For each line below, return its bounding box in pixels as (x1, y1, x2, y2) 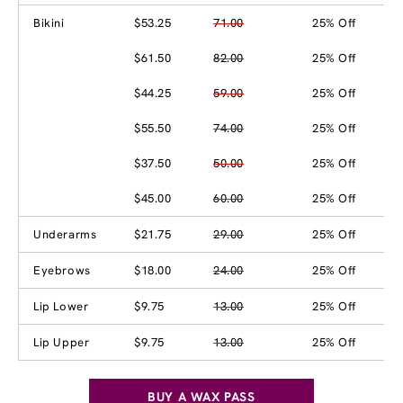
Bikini (33, 14, 65, 31)
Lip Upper (33, 334, 90, 350)
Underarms (33, 226, 97, 242)
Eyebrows (33, 262, 91, 278)
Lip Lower (33, 298, 89, 314)
